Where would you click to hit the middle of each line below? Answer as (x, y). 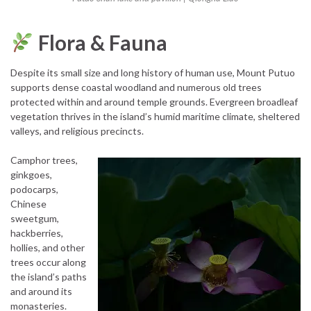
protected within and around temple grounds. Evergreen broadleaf (154, 101)
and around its (41, 291)
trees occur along (48, 262)
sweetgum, (35, 218)
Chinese (28, 203)
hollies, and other (48, 247)
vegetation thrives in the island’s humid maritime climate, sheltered (155, 116)
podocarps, (34, 189)
